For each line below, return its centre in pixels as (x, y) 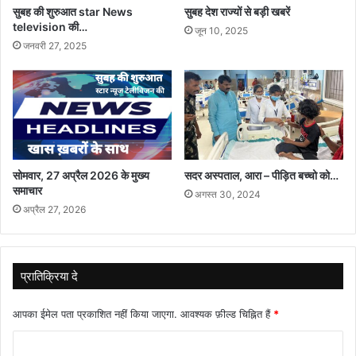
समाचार (27, 190)
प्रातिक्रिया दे (49, 276)
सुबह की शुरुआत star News (73, 11)
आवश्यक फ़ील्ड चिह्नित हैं (227, 313)
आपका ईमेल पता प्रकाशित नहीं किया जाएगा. (95, 313)
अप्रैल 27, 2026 (54, 209)
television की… (50, 26)
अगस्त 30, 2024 (228, 194)
